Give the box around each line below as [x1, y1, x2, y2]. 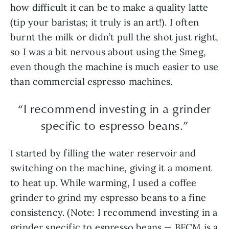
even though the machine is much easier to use [10, 60, 219, 73]
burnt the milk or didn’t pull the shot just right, [10, 31, 219, 43]
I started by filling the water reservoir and [10, 147, 196, 159]
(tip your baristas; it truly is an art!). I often [10, 16, 199, 28]
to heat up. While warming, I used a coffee [10, 176, 197, 189]
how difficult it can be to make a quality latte [10, 1, 209, 13]
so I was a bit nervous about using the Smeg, [10, 45, 206, 58]
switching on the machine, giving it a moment [10, 162, 212, 174]
